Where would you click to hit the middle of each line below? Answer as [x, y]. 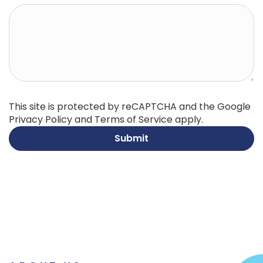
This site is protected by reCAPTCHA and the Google [130, 106]
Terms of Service [134, 119]
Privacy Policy [41, 119]
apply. [188, 119]
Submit [131, 138]
